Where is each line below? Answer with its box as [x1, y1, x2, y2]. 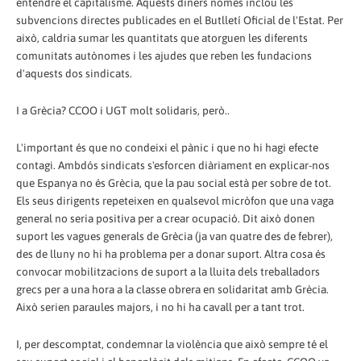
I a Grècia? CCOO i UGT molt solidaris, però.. [16, 103, 230, 117]
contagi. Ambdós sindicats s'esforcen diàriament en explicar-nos [16, 158, 330, 172]
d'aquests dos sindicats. [16, 66, 132, 80]
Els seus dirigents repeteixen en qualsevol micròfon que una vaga [16, 193, 334, 207]
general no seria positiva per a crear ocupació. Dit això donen [16, 211, 315, 225]
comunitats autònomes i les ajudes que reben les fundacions [16, 48, 312, 62]
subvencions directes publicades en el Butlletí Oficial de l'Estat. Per [16, 13, 343, 27]
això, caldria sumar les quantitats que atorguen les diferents [16, 31, 308, 44]
